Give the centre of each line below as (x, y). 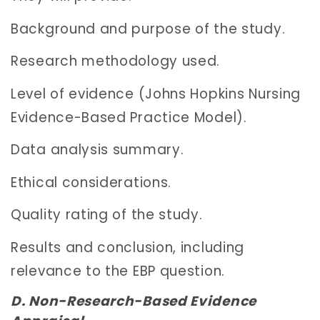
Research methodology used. (116, 61)
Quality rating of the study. (107, 215)
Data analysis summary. (97, 150)
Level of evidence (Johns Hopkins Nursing (156, 94)
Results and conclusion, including (128, 247)
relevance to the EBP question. (118, 271)
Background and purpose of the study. (148, 29)
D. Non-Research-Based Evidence (134, 301)
